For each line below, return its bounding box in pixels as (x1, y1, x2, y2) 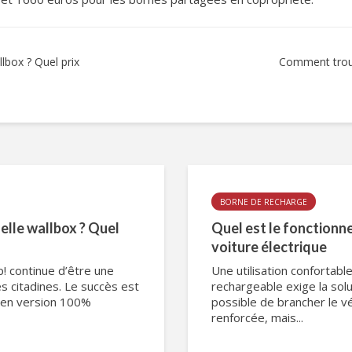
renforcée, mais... (211, 310, 303, 325)
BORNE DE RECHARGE (220, 196, 307, 207)
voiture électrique (211, 238, 327, 255)
